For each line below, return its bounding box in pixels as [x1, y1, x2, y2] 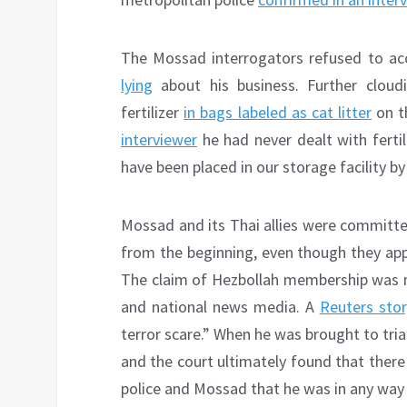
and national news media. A [121, 296, 320, 318]
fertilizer [121, 102, 184, 124]
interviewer [121, 129, 197, 151]
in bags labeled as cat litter [184, 102, 372, 124]
